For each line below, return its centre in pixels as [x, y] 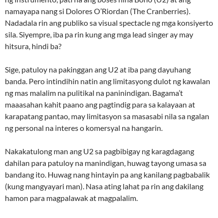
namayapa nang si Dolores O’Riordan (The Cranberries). [98, 11]
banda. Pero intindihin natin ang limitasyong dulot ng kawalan [108, 81]
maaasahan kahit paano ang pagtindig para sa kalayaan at [100, 105]
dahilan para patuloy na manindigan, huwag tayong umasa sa [106, 163]
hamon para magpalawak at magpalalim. [71, 198]
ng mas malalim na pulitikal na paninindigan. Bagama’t [94, 93]
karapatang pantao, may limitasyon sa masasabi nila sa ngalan [107, 116]
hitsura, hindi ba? [33, 46]
